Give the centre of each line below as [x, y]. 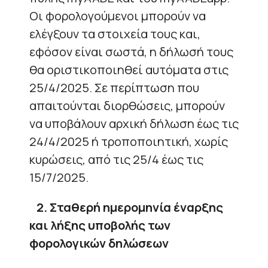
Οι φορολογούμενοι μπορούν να [118, 16]
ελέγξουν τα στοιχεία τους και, [115, 33]
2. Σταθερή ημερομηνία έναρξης [130, 207]
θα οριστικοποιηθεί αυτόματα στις [129, 69]
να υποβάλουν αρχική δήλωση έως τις [134, 123]
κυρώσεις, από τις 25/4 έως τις [116, 159]
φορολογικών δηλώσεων [99, 243]
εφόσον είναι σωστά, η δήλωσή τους [131, 51]
